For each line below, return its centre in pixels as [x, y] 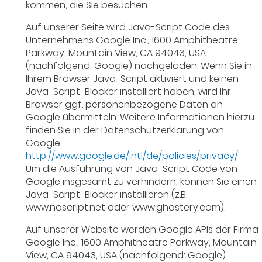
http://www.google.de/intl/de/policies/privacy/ [132, 156]
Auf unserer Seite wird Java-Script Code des [128, 27]
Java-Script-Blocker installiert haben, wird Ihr [129, 92]
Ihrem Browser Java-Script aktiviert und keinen [132, 79]
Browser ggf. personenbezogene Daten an [125, 105]
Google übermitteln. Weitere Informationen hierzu [140, 118]
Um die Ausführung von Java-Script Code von [132, 169]
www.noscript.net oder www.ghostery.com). [126, 208]
